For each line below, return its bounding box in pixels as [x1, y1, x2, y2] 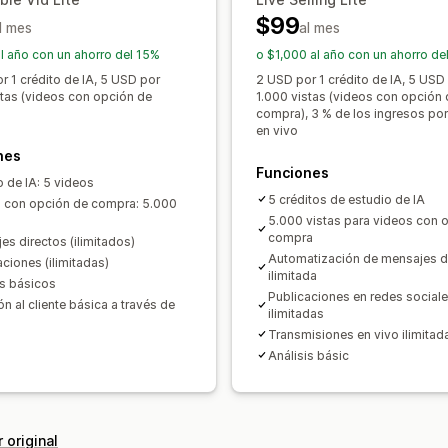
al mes [299, 18, 341, 36]
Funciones [256, 163, 329, 181]
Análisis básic [268, 347, 349, 363]
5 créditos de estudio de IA [268, 191, 425, 207]
